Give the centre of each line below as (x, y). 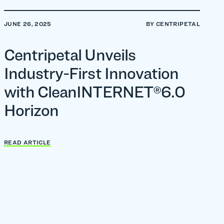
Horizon (31, 110)
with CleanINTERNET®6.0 (94, 92)
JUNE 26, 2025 (28, 24)
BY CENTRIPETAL (173, 24)
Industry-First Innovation (91, 73)
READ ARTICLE (27, 142)
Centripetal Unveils (70, 55)
